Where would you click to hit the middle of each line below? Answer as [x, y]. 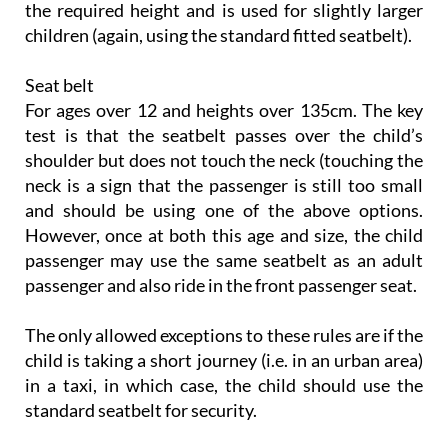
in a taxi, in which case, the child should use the [224, 385]
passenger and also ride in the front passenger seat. [221, 285]
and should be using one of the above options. [224, 210]
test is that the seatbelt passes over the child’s [224, 135]
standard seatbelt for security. [141, 410]
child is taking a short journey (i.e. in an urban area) [224, 360]
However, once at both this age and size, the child [224, 235]
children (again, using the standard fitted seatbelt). [218, 35]
